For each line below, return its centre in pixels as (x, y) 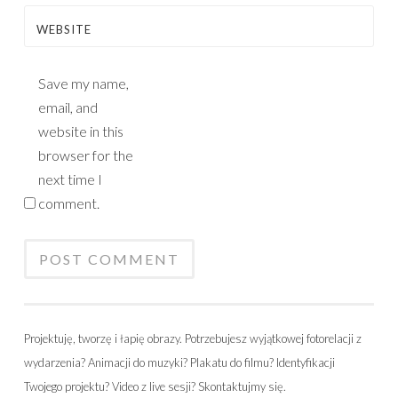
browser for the (86, 155)
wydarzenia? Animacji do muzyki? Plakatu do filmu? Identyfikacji (179, 363)
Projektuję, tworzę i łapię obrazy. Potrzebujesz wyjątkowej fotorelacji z (193, 339)
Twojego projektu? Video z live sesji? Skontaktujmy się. (155, 387)
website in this (81, 131)
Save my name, (84, 84)
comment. (69, 203)
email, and (68, 107)
